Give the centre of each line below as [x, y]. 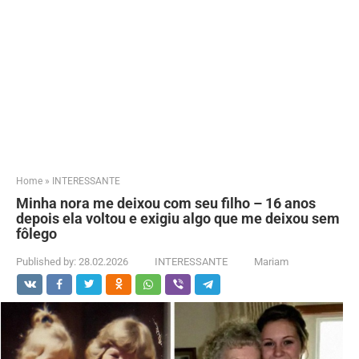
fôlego [36, 233]
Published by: [46, 261]
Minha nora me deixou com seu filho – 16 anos [166, 203]
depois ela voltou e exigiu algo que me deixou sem [178, 218]
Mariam [271, 261]
